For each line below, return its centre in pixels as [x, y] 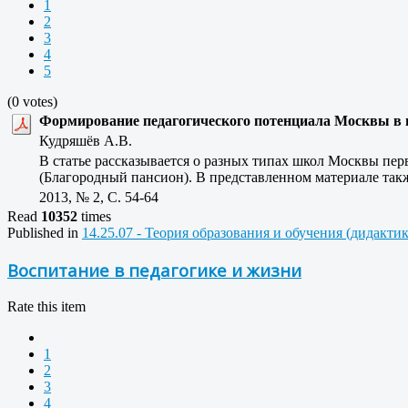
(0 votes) [32, 102]
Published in [43, 233]
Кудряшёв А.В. [91, 141]
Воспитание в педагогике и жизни [154, 270]
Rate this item [46, 306]
